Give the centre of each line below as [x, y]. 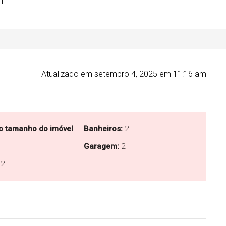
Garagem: [102, 146]
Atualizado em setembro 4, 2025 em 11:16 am [124, 74]
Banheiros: [103, 128]
